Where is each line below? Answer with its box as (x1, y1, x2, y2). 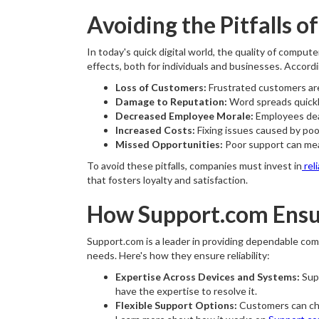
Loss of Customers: (115, 81, 206, 93)
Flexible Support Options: (115, 299, 237, 311)
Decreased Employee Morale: (115, 110, 253, 122)
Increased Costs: (115, 124, 195, 136)
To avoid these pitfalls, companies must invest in (87, 159, 302, 172)
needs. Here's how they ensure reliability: (87, 249, 270, 261)
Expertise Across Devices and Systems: (115, 271, 300, 283)
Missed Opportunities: (115, 138, 223, 150)
